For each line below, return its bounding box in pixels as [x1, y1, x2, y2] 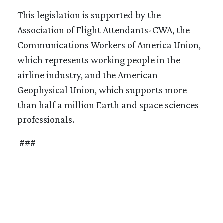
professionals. [17, 113, 74, 125]
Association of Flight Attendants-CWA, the [17, 24, 190, 35]
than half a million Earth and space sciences [17, 99, 199, 110]
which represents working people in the [17, 54, 180, 65]
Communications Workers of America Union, [17, 39, 201, 50]
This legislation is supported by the [17, 9, 161, 20]
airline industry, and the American [17, 69, 158, 80]
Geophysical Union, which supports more [17, 84, 187, 95]
